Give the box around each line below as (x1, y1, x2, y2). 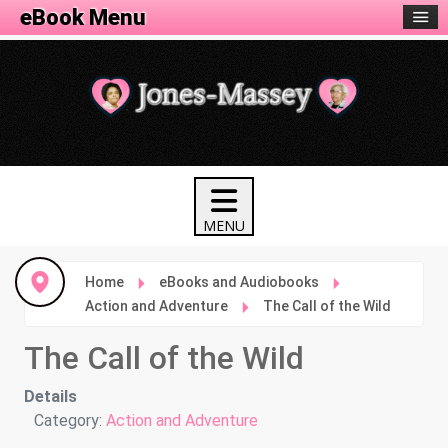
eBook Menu (20, 5, 146, 30)
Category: (29, 411, 106, 431)
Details (24, 387, 77, 407)
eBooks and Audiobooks (159, 274, 320, 291)
